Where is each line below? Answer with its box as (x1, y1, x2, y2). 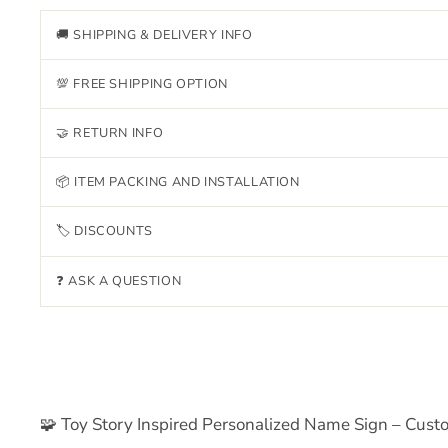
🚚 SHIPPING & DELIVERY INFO (56, 26, 253, 44)
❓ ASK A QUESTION (56, 272, 182, 290)
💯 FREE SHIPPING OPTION (56, 75, 229, 93)
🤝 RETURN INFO (56, 124, 164, 142)
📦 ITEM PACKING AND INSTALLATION (56, 173, 300, 191)
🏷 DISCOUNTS (56, 222, 153, 240)
